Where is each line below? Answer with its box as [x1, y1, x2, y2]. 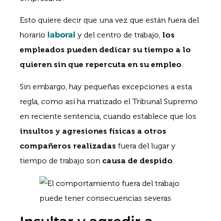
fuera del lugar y [116, 141, 176, 150]
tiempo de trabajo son [20, 155, 102, 165]
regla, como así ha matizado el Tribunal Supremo [20, 96, 198, 106]
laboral [47, 30, 75, 40]
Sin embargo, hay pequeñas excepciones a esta [20, 81, 192, 91]
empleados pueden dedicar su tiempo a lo [20, 45, 191, 55]
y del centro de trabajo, [75, 30, 162, 40]
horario [20, 30, 47, 40]
